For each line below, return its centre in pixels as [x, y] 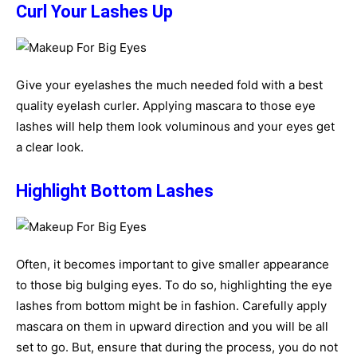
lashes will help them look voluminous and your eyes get [175, 126]
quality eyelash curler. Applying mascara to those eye [166, 106]
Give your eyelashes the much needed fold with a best [169, 85]
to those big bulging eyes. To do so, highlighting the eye [174, 285]
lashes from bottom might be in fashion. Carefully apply [171, 306]
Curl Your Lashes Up [94, 12]
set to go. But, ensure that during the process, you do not [177, 347]
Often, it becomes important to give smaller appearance [173, 264]
